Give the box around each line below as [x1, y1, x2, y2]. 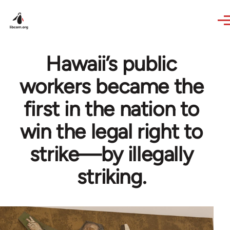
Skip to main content [9, 2, 89, 12]
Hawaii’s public [46, 51, 177, 76]
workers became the [19, 74, 204, 99]
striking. [76, 164, 146, 189]
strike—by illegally [29, 142, 194, 166]
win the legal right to [20, 119, 203, 144]
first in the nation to [23, 97, 200, 121]
